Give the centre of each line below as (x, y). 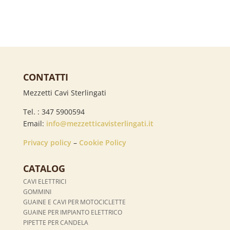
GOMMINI (37, 191)
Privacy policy (47, 142)
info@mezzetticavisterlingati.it (100, 123)
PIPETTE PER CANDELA (55, 222)
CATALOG (44, 168)
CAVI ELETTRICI (44, 181)
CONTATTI (45, 77)
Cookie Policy (102, 142)
